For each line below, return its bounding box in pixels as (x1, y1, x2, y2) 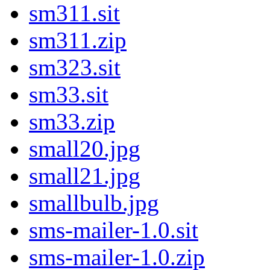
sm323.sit (29, 54, 121, 81)
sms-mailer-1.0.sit (29, 217, 198, 243)
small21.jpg (29, 163, 140, 189)
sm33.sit (29, 81, 108, 108)
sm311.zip (29, 27, 127, 54)
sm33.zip (29, 108, 115, 135)
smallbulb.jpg (29, 190, 159, 216)
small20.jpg (29, 136, 140, 162)
